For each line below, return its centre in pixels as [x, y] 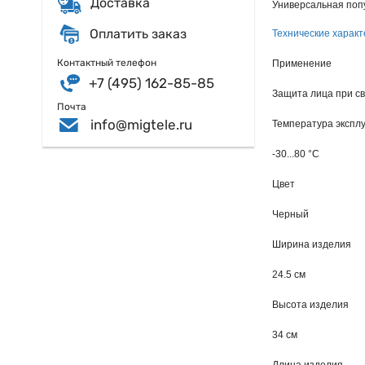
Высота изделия [310, 305]
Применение [302, 64]
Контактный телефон [107, 63]
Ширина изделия [312, 245]
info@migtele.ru [141, 124]
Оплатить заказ [138, 34]
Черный [290, 215]
